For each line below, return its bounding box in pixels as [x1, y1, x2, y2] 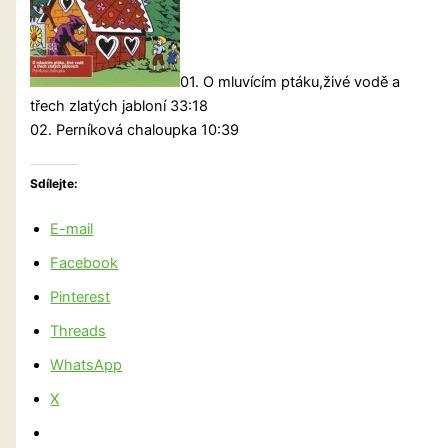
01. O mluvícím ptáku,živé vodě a [180, 72, 401, 91]
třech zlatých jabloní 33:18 [30, 96, 209, 115]
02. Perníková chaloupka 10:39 [30, 120, 240, 139]
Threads [50, 322, 107, 341]
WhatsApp [50, 356, 123, 375]
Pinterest [50, 288, 111, 307]
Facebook [50, 254, 119, 273]
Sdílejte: [30, 175, 79, 191]
